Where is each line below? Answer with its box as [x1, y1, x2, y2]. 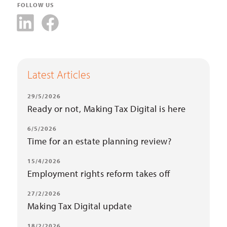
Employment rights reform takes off [27, 168, 170, 180]
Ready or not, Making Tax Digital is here [27, 103, 186, 115]
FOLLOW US [17, 1, 54, 9]
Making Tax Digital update [27, 200, 132, 212]
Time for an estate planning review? [27, 135, 172, 147]
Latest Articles [27, 67, 90, 82]
